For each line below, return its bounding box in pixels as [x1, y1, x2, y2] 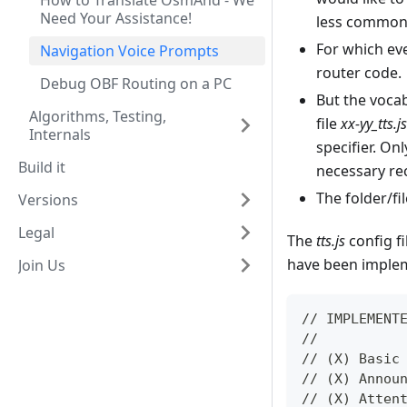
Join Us [18, 255, 65, 275]
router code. [316, 63, 402, 84]
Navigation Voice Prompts [40, 41, 219, 61]
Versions [18, 190, 78, 210]
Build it [18, 157, 65, 177]
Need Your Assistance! [40, 8, 192, 28]
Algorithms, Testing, [29, 106, 166, 126]
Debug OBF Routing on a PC [40, 74, 232, 94]
